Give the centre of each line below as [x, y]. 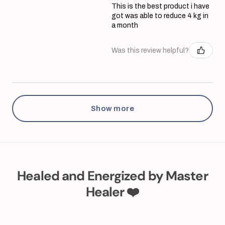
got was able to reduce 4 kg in [160, 16]
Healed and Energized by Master [113, 176]
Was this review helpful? [150, 50]
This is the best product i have [160, 7]
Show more [113, 109]
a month [125, 26]
